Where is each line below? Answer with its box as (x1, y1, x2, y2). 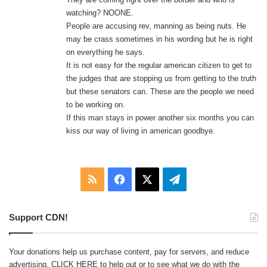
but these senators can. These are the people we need (66, 86, 254, 96)
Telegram (179, 172, 223, 185)
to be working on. (66, 100, 125, 109)
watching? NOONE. (66, 8, 133, 17)
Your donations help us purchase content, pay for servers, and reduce (9, 247, 249, 256)
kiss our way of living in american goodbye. (66, 126, 215, 135)
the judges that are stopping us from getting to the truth (66, 73, 256, 83)
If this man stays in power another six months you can (66, 113, 254, 122)
